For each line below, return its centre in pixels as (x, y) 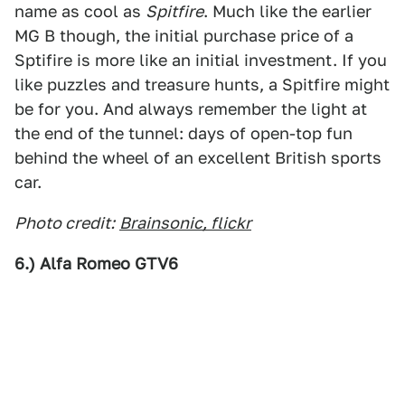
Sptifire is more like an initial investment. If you (201, 60)
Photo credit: (65, 223)
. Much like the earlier (287, 11)
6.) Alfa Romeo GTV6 (96, 264)
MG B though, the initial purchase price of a (184, 36)
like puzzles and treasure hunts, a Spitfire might (202, 85)
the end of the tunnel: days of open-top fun (184, 133)
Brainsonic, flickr (185, 223)
